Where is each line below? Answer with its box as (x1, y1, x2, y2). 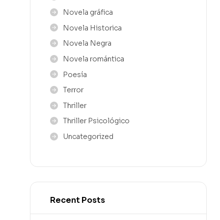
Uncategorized (63, 132, 113, 141)
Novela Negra (63, 39, 111, 48)
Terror (63, 85, 83, 95)
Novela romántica (63, 54, 124, 63)
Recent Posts (50, 194, 105, 205)
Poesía (63, 70, 87, 79)
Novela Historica (63, 23, 122, 32)
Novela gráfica (63, 7, 113, 17)
